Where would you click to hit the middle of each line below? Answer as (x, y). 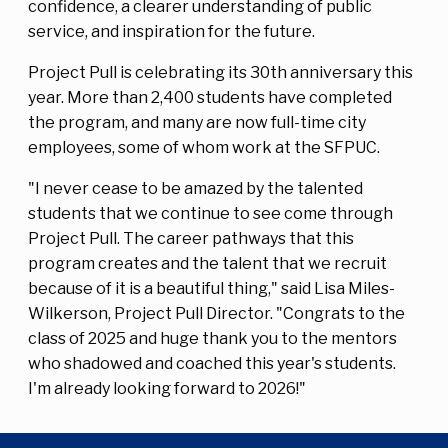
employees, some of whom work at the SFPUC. (205, 147)
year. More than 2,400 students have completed (210, 97)
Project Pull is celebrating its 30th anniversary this (220, 72)
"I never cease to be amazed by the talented (195, 188)
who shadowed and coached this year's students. (212, 363)
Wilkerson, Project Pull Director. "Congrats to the (216, 313)
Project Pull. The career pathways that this (191, 238)
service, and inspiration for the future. (173, 31)
